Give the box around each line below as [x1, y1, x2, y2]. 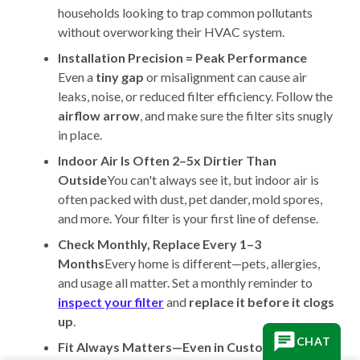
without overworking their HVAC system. [58, 24, 284, 40]
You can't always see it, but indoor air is [107, 172, 319, 188]
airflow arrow [58, 108, 140, 124]
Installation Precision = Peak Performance [58, 50, 307, 66]
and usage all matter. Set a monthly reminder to [58, 275, 313, 291]
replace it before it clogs [189, 294, 334, 310]
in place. [58, 127, 102, 143]
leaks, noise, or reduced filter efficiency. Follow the [58, 88, 333, 104]
